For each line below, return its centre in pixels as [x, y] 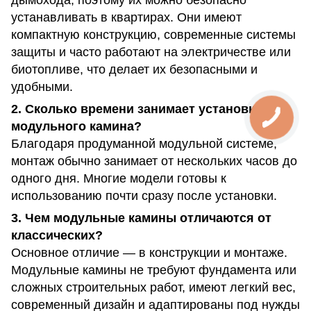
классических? [57, 235]
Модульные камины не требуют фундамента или [154, 270]
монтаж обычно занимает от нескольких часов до [154, 161]
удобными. [42, 86]
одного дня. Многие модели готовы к [119, 178]
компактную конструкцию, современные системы [153, 34]
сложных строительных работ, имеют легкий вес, [153, 287]
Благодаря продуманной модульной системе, [144, 143]
